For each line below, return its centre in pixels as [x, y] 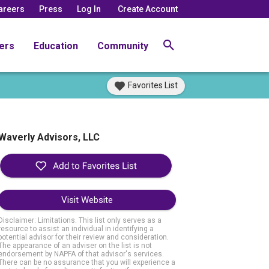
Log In [89, 9]
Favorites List [153, 85]
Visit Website [87, 200]
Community [123, 46]
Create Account [148, 9]
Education [56, 46]
